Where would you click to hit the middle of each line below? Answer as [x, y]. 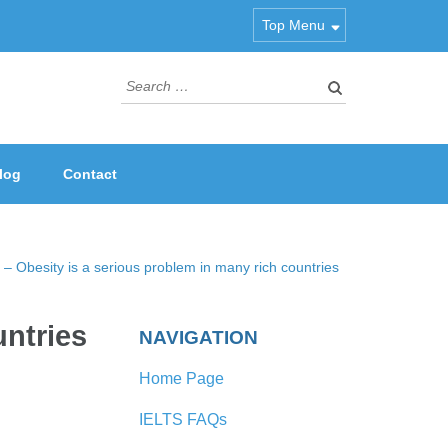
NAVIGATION [198, 337]
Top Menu [293, 25]
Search [148, 81]
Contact [90, 174]
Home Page [181, 378]
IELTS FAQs [182, 419]
